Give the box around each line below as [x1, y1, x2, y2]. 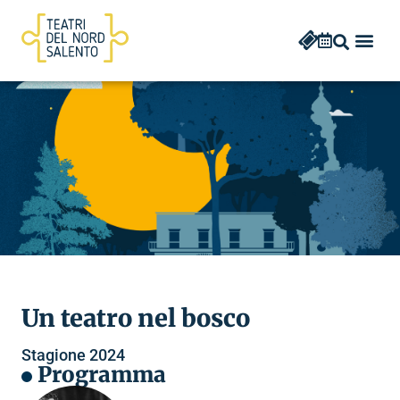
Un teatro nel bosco [21, 302, 250, 333]
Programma [37, 360, 166, 388]
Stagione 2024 [21, 345, 125, 364]
